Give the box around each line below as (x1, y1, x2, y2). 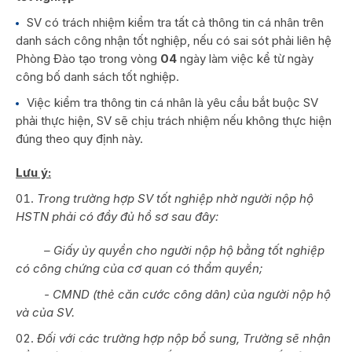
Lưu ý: (16, 164, 51, 180)
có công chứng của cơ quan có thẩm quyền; (16, 260, 263, 276)
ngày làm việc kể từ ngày (177, 50, 313, 66)
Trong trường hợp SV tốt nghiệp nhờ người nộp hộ (37, 190, 313, 206)
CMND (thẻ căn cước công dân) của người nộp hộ (49, 286, 331, 302)
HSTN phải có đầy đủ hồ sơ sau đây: (16, 208, 218, 224)
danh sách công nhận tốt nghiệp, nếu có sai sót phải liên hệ (16, 32, 332, 48)
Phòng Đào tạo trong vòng (16, 50, 160, 66)
